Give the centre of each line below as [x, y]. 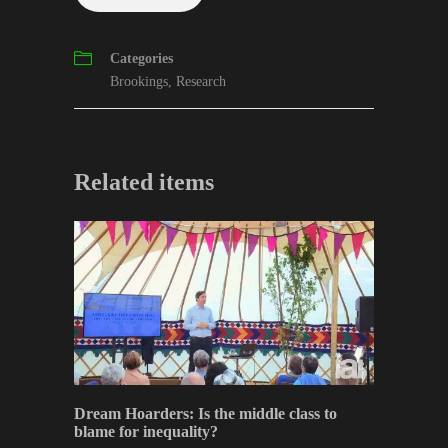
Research [201, 81]
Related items [144, 182]
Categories [141, 58]
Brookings [139, 81]
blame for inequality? [146, 431]
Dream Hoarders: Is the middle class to [205, 413]
